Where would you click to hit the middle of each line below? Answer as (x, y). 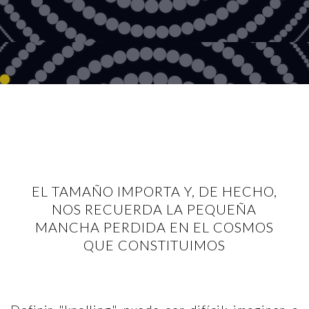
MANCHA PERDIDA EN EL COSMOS (154, 227)
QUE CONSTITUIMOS (154, 245)
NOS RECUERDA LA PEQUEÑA (154, 209)
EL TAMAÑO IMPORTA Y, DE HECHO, (154, 191)
